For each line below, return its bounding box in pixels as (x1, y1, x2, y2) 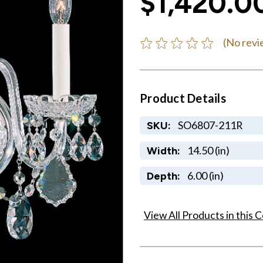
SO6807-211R (177, 118, 242, 131)
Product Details (140, 90, 226, 105)
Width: (146, 144, 180, 157)
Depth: (146, 169, 180, 182)
